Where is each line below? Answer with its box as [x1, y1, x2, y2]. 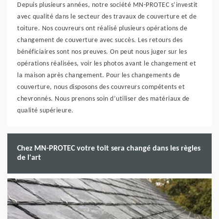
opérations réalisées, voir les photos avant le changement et [17, 60, 196, 67]
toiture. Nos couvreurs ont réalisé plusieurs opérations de [17, 25, 187, 32]
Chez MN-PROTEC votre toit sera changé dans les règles [17, 145, 200, 153]
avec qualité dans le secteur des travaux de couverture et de [17, 13, 197, 21]
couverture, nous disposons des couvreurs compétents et [17, 84, 185, 91]
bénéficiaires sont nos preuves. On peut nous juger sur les [17, 48, 187, 56]
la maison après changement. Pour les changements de [17, 72, 180, 79]
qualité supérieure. [17, 107, 74, 114]
